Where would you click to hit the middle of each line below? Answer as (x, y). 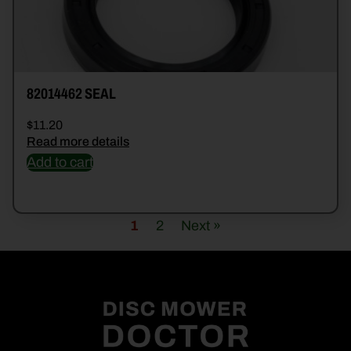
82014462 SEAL (71, 94)
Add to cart (60, 163)
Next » (201, 226)
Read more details (78, 142)
